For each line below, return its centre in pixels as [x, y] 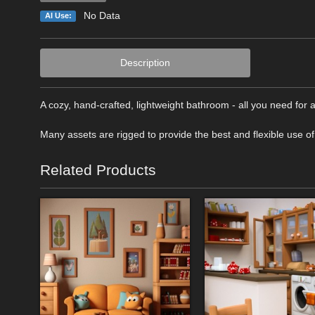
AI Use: [58, 15]
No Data [102, 15]
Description [145, 62]
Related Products [98, 169]
